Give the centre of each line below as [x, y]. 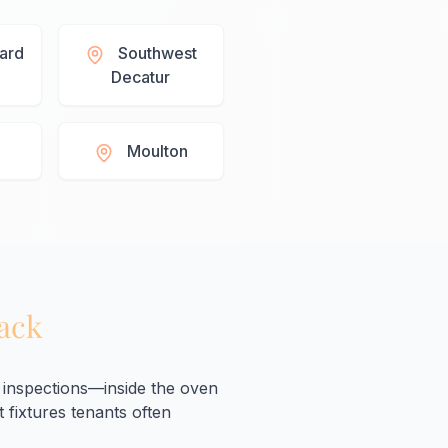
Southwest [157, 53]
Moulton [157, 151]
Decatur [141, 77]
